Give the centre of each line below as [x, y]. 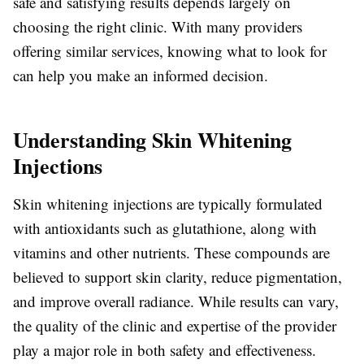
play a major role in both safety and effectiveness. [165, 350]
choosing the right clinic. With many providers [158, 27]
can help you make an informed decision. [141, 76]
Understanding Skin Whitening [152, 140]
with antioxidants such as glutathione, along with [165, 228]
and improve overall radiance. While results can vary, [176, 301]
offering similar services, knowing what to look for [170, 51]
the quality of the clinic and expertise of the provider [175, 326]
